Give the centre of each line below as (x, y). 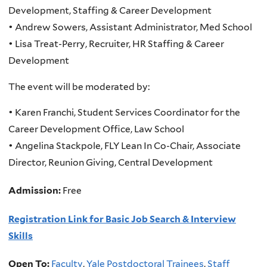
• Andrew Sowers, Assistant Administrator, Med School (130, 27)
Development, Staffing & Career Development (110, 11)
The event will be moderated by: (79, 86)
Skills (21, 235)
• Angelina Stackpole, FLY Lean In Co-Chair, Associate (125, 146)
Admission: (35, 191)
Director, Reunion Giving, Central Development (111, 163)
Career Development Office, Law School (96, 129)
